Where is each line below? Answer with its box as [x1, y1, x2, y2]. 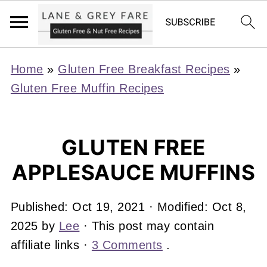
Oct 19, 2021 [72, 200, 145, 213]
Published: [10, 200, 73, 213]
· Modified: [145, 200, 212, 213]
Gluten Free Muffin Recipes [10, 82, 164, 95]
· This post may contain [79, 219, 215, 232]
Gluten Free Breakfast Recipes [58, 63, 230, 76]
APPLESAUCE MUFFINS [12, 160, 255, 185]
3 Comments [91, 238, 163, 252]
